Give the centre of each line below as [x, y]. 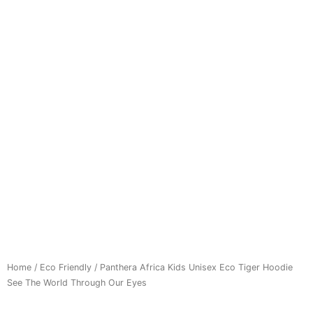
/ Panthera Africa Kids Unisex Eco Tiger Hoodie [192, 267]
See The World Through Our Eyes [77, 282]
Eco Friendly [66, 267]
